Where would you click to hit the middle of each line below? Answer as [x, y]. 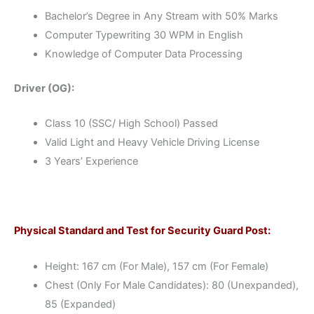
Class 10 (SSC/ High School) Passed [131, 124]
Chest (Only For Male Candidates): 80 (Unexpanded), [171, 285]
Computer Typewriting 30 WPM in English [144, 35]
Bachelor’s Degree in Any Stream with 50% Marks [161, 16]
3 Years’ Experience [91, 162]
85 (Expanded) [80, 304]
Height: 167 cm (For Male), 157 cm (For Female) [156, 266]
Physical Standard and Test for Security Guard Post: [142, 231]
